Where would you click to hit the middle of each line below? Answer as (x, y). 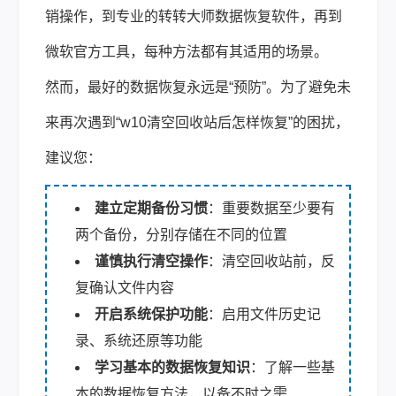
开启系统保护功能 (151, 314)
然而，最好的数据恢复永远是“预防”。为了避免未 (198, 87)
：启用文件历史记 (264, 314)
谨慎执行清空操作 (151, 261)
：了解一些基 (293, 367)
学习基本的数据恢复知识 (172, 367)
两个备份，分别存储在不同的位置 (181, 234)
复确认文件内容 (125, 287)
